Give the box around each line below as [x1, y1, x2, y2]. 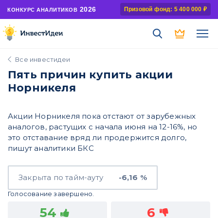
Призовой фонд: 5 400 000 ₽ [124, 6, 207, 13]
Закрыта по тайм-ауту [18, 173, 103, 182]
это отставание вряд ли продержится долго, [8, 133, 187, 142]
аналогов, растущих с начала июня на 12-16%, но [8, 122, 198, 131]
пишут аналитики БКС [8, 144, 94, 153]
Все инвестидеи [15, 55, 71, 63]
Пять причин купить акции [8, 68, 173, 81]
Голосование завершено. [8, 190, 94, 198]
